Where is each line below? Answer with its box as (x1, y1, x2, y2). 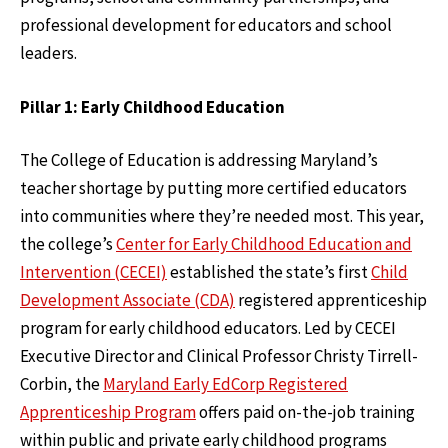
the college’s (20, 233, 116, 256)
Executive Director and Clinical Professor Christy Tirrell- (20, 345, 418, 368)
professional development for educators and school (20, 14, 392, 37)
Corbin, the (20, 373, 103, 396)
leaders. (20, 42, 80, 65)
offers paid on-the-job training (196, 401, 415, 424)
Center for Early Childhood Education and (116, 233, 412, 256)
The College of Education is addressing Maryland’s (20, 149, 378, 172)
